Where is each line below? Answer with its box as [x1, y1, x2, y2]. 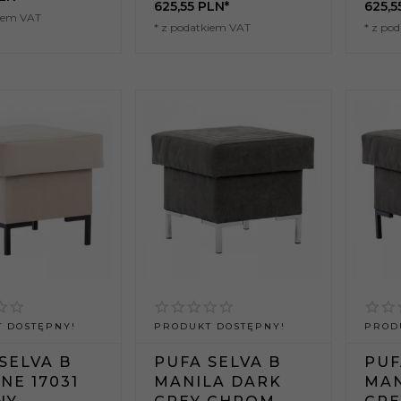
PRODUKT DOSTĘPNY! [154, 320, 286, 333]
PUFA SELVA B [154, 354, 282, 371]
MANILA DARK [154, 373, 283, 391]
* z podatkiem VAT [154, 21, 252, 35]
